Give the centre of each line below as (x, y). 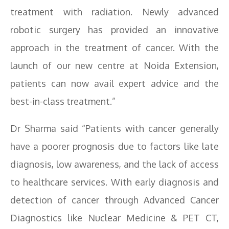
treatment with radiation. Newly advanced (114, 12)
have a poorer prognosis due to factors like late (114, 146)
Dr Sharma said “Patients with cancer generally (114, 128)
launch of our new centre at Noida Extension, (114, 65)
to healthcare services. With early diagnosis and (114, 182)
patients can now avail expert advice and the (114, 83)
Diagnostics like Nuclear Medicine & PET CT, (114, 218)
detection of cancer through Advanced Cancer (114, 200)
